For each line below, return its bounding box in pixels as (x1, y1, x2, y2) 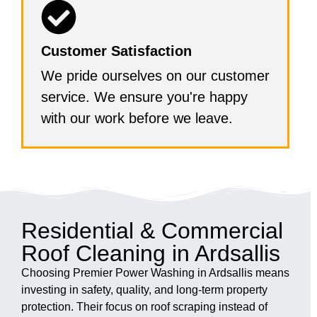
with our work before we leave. (41, 110, 233, 126)
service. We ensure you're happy (41, 88, 248, 105)
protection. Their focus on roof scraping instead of (21, 300, 267, 313)
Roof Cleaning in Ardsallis (21, 240, 280, 266)
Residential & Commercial (21, 217, 283, 243)
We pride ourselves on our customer (41, 67, 270, 83)
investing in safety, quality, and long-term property (21, 283, 267, 296)
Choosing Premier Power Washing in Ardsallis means (21, 266, 289, 279)
